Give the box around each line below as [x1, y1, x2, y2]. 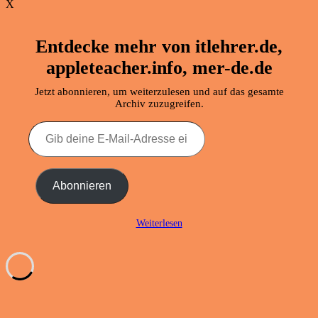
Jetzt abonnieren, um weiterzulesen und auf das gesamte [34, 86, 284, 98]
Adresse [28, 172, 64, 185]
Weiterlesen [136, 218, 182, 229]
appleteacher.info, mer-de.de [45, 57, 273, 79]
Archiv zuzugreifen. [114, 98, 204, 110]
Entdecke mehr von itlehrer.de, [35, 36, 283, 57]
